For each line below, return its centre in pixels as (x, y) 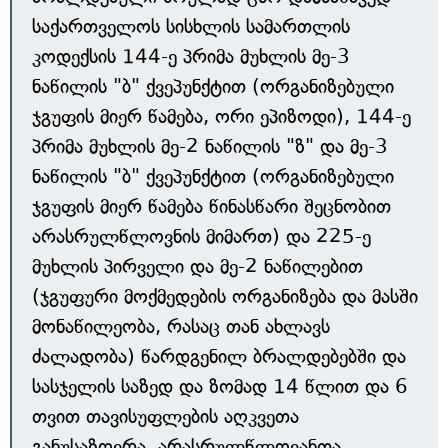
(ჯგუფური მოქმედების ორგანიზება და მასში (225, 296)
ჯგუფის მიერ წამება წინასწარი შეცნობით (211, 206)
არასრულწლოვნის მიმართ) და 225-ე (201, 236)
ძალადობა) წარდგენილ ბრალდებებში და (219, 356)
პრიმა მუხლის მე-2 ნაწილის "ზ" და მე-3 (210, 146)
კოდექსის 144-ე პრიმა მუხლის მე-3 (191, 56)
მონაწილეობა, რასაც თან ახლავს (181, 326)
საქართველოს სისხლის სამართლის (191, 26)
